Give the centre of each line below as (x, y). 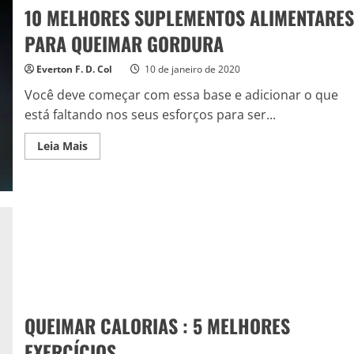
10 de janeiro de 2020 (191, 69)
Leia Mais (62, 145)
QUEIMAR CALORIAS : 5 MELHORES (157, 325)
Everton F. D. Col (74, 69)
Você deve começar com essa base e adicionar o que (181, 94)
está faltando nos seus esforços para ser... (150, 114)
